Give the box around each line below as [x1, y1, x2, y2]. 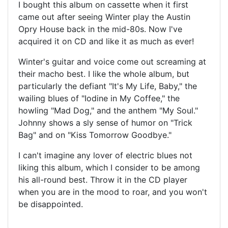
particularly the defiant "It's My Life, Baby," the [18, 80, 197, 91]
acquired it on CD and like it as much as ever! [18, 36, 194, 46]
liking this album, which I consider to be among [18, 162, 200, 173]
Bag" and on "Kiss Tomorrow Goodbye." [18, 129, 172, 140]
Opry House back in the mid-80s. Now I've [18, 23, 182, 34]
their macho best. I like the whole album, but [18, 68, 189, 79]
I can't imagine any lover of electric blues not [18, 150, 192, 160]
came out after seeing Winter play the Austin [18, 11, 190, 22]
